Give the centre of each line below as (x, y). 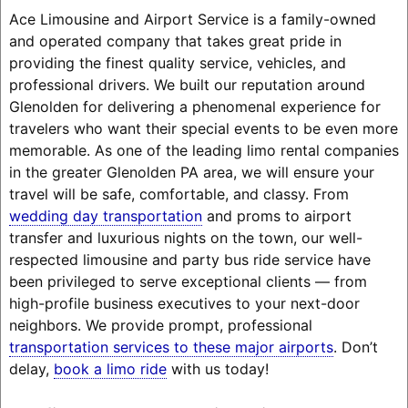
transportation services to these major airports (171, 347)
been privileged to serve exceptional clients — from (188, 282)
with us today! (217, 369)
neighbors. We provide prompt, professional (160, 326)
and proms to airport (276, 216)
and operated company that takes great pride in (175, 41)
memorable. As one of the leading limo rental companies (204, 151)
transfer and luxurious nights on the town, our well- (185, 238)
